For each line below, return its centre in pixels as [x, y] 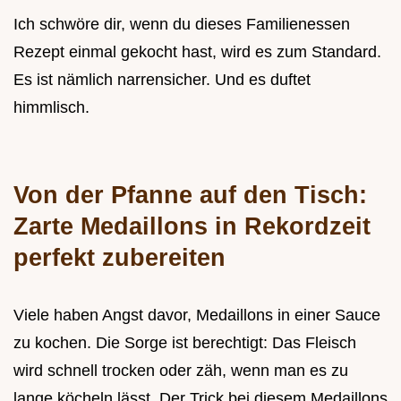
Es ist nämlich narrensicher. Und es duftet [162, 80]
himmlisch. [51, 108]
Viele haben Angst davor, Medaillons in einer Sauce [197, 316]
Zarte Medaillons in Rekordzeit [192, 226]
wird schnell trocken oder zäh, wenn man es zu [181, 371]
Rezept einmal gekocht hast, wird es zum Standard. [197, 52]
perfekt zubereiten [119, 258]
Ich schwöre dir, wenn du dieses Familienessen [182, 25]
